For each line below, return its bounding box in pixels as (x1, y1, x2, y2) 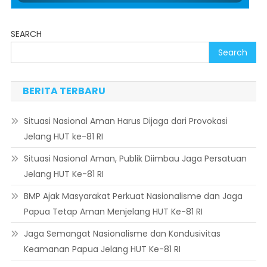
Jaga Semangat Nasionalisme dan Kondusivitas (23, 228, 221, 240)
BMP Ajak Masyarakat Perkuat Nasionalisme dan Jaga (23, 190, 243, 203)
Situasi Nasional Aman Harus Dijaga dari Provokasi (23, 115, 228, 128)
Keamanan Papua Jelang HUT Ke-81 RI (23, 243, 181, 256)
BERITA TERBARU (22, 84, 105, 98)
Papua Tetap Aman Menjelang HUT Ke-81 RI (23, 206, 203, 218)
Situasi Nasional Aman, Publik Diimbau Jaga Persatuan (23, 153, 247, 165)
